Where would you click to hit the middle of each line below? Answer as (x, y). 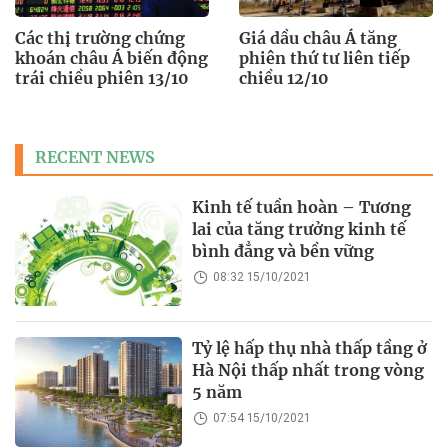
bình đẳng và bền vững (283, 250)
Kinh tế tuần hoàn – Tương (302, 206)
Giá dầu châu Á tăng (318, 37)
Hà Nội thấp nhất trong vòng (308, 369)
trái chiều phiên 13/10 (102, 77)
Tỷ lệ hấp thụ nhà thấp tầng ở (310, 347)
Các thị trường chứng (100, 37)
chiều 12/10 (284, 77)
